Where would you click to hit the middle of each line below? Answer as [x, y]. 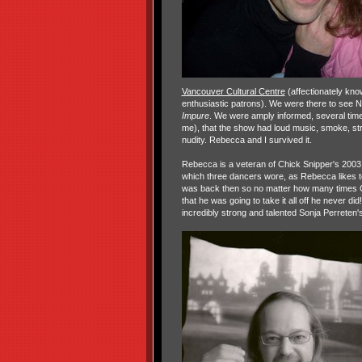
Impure [195, 116]
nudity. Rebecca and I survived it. [246, 140]
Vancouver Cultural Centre [233, 91]
